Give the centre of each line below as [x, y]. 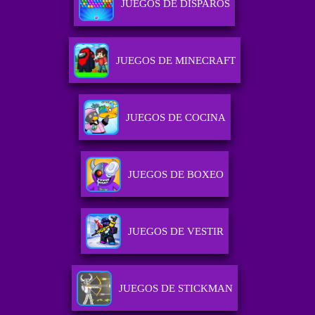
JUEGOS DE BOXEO [175, 175]
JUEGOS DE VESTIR [175, 232]
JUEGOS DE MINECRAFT [175, 61]
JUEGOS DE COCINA [175, 118]
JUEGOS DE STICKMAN [175, 289]
